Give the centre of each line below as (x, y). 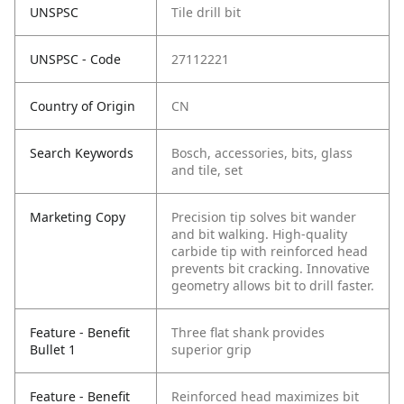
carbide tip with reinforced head (270, 252)
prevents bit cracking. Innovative (271, 269)
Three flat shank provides (248, 333)
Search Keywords (82, 153)
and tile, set (207, 170)
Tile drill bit (206, 13)
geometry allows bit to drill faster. (273, 286)
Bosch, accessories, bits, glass (262, 153)
